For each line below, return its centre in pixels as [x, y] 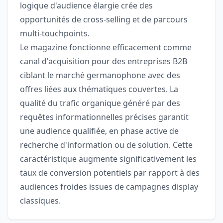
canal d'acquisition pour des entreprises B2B [104, 61]
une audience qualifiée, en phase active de [99, 131]
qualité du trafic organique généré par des [100, 103]
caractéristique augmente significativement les [108, 159]
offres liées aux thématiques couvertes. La [99, 89]
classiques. [40, 201]
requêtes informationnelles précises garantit [104, 117]
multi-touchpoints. [55, 34]
